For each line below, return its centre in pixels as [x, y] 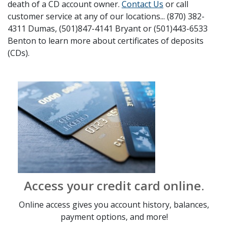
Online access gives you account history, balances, [114, 205]
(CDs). [19, 53]
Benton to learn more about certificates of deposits [106, 41]
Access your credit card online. [114, 186]
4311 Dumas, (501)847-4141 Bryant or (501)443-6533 [108, 29]
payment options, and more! [114, 217]
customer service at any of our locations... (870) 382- [106, 17]
